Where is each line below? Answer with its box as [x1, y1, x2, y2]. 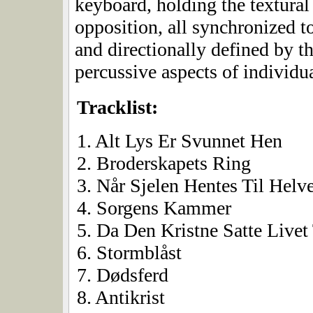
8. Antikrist [77, 286, 165, 309]
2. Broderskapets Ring [77, 152, 251, 175]
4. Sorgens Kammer [77, 197, 231, 219]
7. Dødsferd [77, 264, 168, 286]
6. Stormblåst [77, 242, 182, 264]
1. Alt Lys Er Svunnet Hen [77, 130, 282, 152]
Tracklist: [77, 96, 158, 119]
